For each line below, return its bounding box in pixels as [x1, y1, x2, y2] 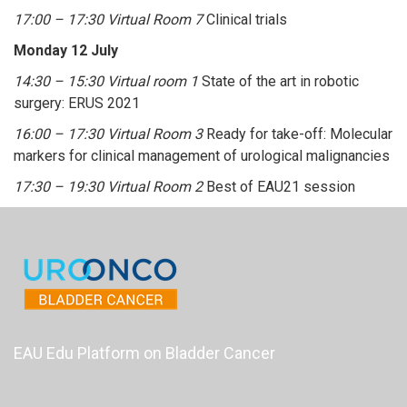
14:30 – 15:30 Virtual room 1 [14, 72, 198, 90]
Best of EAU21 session [203, 177, 355, 195]
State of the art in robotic [198, 72, 359, 90]
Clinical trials [203, 10, 287, 28]
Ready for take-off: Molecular [203, 124, 392, 143]
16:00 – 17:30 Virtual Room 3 [14, 124, 203, 143]
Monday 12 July [14, 41, 118, 59]
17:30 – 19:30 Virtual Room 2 [14, 177, 203, 195]
